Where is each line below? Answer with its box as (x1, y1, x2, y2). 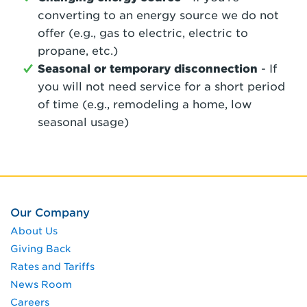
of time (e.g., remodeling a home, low (38, 98, 251, 111)
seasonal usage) (38, 116, 129, 129)
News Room (10, 279, 72, 290)
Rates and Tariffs (10, 261, 95, 272)
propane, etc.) (38, 45, 118, 58)
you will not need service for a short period (38, 80, 285, 93)
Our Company (10, 206, 90, 219)
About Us (10, 225, 58, 236)
